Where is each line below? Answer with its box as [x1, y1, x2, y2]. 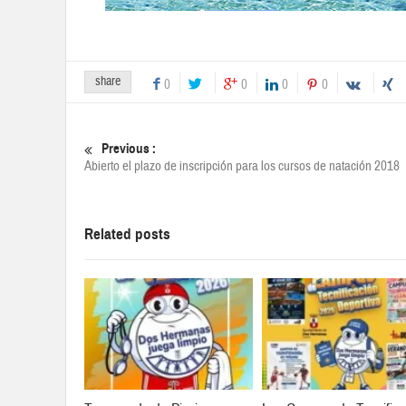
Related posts [84, 225, 170, 245]
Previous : [101, 140, 156, 158]
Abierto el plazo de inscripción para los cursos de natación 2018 [84, 158, 400, 176]
